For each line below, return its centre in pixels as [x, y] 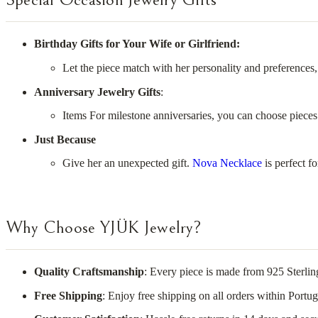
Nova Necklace [227, 163]
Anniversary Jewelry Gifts [97, 92]
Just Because [65, 139]
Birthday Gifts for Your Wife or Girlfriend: [137, 44]
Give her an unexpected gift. [127, 163]
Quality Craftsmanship [89, 272]
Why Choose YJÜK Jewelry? [104, 227]
